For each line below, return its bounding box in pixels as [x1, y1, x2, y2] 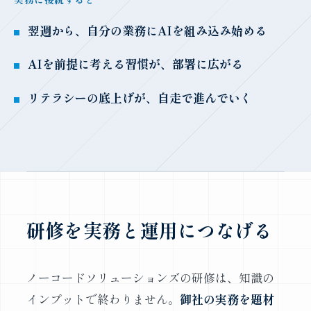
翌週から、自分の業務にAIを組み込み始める [28, 21, 267, 39]
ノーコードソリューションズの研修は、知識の [26, 268, 274, 286]
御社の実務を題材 [179, 289, 274, 308]
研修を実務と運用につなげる [26, 215, 273, 244]
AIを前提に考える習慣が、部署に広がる [28, 55, 243, 73]
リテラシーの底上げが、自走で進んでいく [28, 89, 252, 107]
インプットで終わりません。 [26, 289, 180, 308]
